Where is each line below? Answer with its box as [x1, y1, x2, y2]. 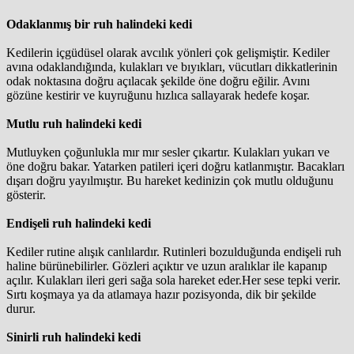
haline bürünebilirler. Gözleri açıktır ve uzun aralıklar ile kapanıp [6, 258, 327, 273]
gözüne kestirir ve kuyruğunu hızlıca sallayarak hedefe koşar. [6, 88, 310, 102]
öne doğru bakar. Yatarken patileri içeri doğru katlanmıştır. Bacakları [6, 159, 345, 173]
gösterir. [6, 187, 46, 201]
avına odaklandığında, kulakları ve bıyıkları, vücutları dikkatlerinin [6, 59, 337, 73]
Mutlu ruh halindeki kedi [6, 116, 141, 130]
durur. [6, 301, 36, 315]
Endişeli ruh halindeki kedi [6, 216, 151, 230]
